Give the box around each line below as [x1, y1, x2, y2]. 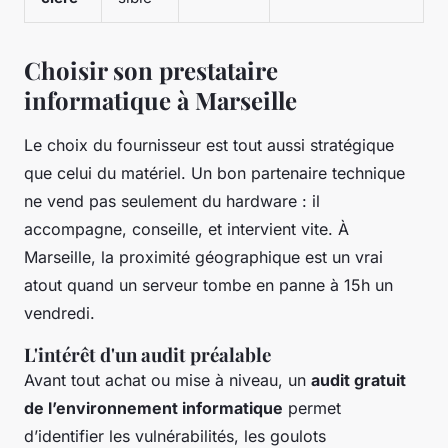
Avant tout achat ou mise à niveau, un [24, 370, 311, 391]
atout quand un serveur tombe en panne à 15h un [24, 275, 393, 296]
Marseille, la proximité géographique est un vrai [24, 247, 383, 268]
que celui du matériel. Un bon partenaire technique [24, 163, 405, 184]
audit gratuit [311, 370, 406, 391]
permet [283, 398, 341, 419]
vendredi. [24, 303, 95, 324]
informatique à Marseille [24, 84, 297, 117]
